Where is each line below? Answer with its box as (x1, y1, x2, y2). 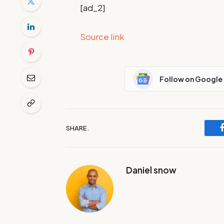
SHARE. (66, 123, 89, 132)
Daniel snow (126, 164, 176, 175)
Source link (80, 31, 125, 42)
